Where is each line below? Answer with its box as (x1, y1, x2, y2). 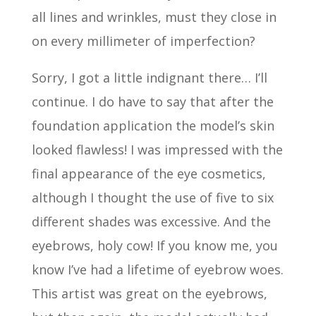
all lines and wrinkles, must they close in (31, 8, 276, 25)
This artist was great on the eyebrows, (31, 284, 267, 302)
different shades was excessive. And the (31, 212, 271, 230)
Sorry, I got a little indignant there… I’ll (31, 68, 267, 86)
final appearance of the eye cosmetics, (31, 164, 266, 182)
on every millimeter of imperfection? (31, 32, 255, 49)
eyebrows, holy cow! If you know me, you (31, 236, 278, 254)
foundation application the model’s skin (31, 116, 274, 134)
